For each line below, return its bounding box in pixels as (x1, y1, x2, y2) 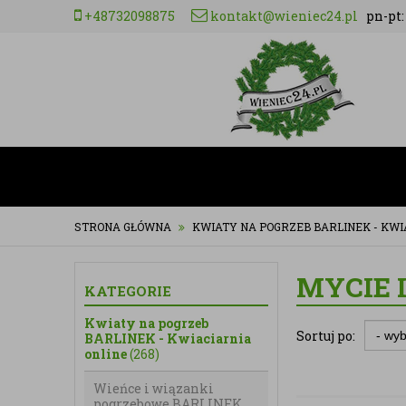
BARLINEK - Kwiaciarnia (84, 330, 251, 347)
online (84, 345, 130, 362)
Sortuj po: (295, 327, 355, 344)
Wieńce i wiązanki (93, 380, 214, 397)
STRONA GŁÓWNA (74, 219, 171, 234)
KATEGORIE (84, 282, 171, 300)
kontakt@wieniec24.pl (210, 7, 358, 24)
